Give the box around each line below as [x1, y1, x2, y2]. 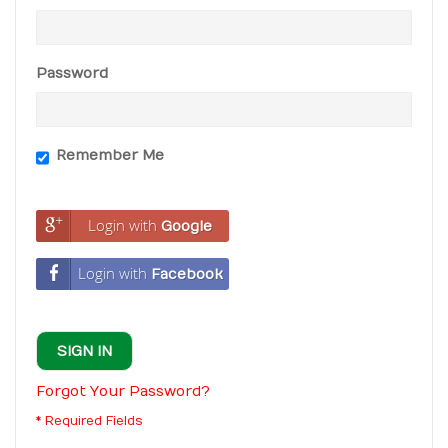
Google [161, 218, 212, 235]
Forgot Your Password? [36, 383, 210, 400]
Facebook [150, 266, 223, 283]
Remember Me [56, 147, 164, 164]
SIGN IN [57, 343, 112, 360]
